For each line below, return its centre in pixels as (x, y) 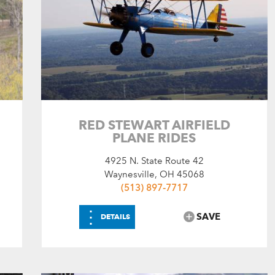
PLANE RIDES (154, 138)
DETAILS (116, 217)
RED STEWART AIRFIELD (154, 125)
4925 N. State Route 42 (154, 161)
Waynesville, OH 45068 (154, 175)
